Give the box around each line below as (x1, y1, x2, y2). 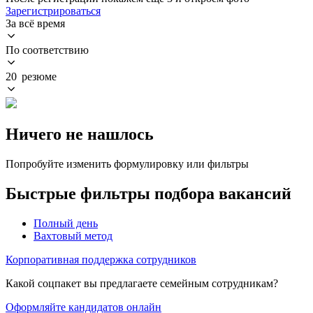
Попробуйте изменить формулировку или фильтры (6, 157, 249, 170)
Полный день (34, 217, 98, 229)
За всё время (6, 17, 65, 29)
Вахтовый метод (34, 229, 112, 242)
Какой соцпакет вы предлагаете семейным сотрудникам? (6, 277, 278, 289)
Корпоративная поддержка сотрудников (6, 253, 196, 265)
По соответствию (6, 43, 89, 56)
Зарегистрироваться (6, 4, 101, 17)
